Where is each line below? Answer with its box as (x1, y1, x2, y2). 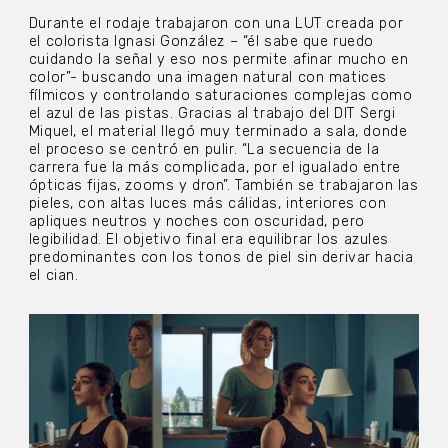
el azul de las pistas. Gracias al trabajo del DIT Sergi (28, 105, 396, 123)
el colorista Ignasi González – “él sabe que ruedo (28, 33, 375, 51)
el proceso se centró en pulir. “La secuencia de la (28, 141, 380, 159)
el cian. (28, 267, 79, 285)
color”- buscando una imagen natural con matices (28, 69, 387, 87)
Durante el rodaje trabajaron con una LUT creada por (28, 15, 404, 33)
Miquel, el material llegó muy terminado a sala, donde (28, 123, 408, 141)
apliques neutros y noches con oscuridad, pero (28, 213, 365, 231)
